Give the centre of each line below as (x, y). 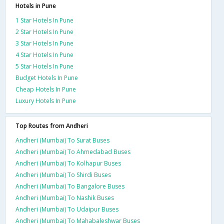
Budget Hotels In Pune (47, 77)
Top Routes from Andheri (52, 125)
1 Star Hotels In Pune (44, 20)
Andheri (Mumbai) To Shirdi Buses (63, 174)
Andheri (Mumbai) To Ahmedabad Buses (73, 151)
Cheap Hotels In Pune (46, 89)
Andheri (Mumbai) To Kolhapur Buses (68, 163)
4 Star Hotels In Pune (44, 54)
